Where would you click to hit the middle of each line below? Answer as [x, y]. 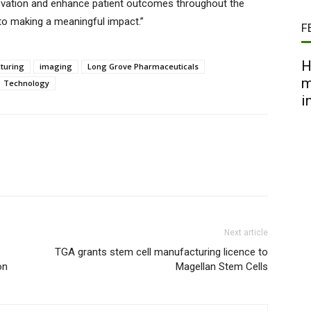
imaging [56, 67]
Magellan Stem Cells [222, 267]
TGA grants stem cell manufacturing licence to [161, 252]
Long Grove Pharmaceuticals [143, 67]
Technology [26, 83]
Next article [246, 233]
